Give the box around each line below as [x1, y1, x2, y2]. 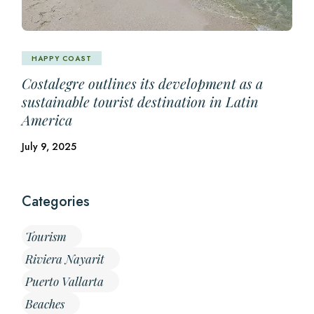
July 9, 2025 [22, 139, 77, 153]
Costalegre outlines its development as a [22, 74, 264, 93]
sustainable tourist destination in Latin [22, 92, 259, 111]
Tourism [25, 228, 67, 244]
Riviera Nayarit [25, 251, 105, 266]
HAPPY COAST [32, 53, 93, 64]
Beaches [25, 296, 65, 311]
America [22, 110, 73, 129]
